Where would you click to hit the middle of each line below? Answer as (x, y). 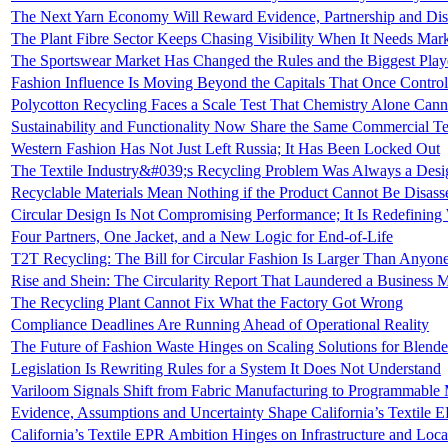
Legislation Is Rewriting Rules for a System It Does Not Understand (226, 369)
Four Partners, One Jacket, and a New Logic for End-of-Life (202, 237)
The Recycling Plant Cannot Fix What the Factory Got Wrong (207, 303)
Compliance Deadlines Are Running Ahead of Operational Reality (220, 325)
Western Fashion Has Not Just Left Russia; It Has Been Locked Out (225, 149)
